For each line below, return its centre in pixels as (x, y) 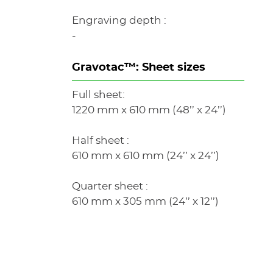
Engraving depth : (119, 20)
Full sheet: (99, 95)
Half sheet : (101, 140)
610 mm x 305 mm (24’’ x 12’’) (146, 201)
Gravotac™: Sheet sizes (139, 68)
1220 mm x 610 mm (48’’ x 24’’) (149, 110)
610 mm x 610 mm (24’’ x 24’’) (146, 156)
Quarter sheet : (110, 186)
